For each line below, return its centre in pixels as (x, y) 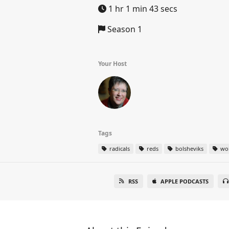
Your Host (112, 64)
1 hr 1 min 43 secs (142, 9)
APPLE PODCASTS (184, 181)
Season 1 (124, 29)
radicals (119, 148)
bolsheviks (189, 148)
